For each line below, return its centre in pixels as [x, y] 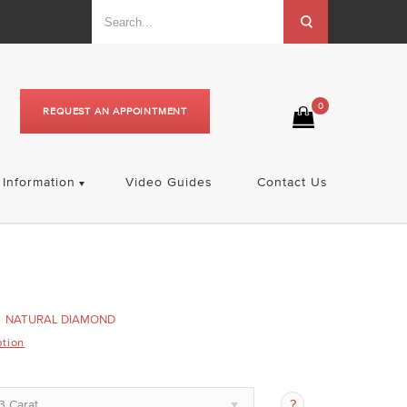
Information [39, 182]
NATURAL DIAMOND [61, 320]
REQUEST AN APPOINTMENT [115, 111]
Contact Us [292, 182]
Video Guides [169, 182]
